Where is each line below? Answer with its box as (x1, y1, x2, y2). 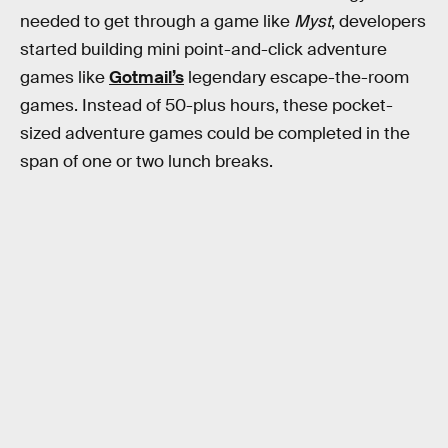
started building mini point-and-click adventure (20, 39, 387, 61)
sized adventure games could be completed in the (20, 123, 410, 145)
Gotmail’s (109, 67, 184, 89)
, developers (331, 11, 426, 33)
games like (20, 67, 109, 89)
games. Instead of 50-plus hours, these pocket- (20, 95, 393, 117)
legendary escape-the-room (184, 67, 409, 89)
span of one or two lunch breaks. (20, 151, 273, 173)
